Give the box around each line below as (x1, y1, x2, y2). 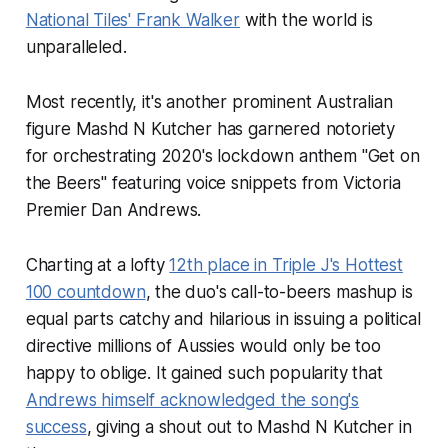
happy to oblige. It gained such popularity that (25, 363, 383, 384)
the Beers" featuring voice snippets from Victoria (25, 173, 401, 194)
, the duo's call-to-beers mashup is (145, 282, 413, 303)
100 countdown (25, 282, 146, 303)
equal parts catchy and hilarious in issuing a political (25, 309, 421, 330)
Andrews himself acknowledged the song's (25, 390, 360, 411)
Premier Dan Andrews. (25, 200, 202, 221)
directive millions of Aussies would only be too (25, 336, 381, 357)
